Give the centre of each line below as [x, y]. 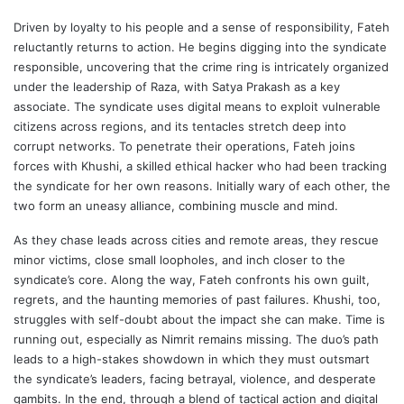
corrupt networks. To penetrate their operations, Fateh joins [184, 147]
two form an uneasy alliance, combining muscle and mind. [176, 206]
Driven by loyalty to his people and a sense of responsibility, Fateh [202, 28]
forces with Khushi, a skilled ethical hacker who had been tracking [200, 166]
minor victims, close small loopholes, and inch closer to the [179, 260]
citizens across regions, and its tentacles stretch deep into [180, 127]
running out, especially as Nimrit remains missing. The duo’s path [196, 340]
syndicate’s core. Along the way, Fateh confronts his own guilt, [192, 280]
